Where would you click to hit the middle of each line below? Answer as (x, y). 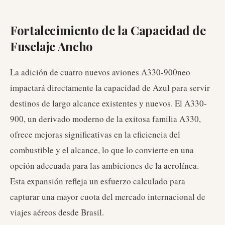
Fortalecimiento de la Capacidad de (108, 30)
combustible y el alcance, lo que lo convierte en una (102, 150)
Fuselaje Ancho (51, 46)
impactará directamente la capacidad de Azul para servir (110, 88)
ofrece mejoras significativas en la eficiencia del (95, 134)
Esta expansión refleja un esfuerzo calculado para (98, 181)
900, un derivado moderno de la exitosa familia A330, (105, 119)
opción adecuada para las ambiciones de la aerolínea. (104, 165)
